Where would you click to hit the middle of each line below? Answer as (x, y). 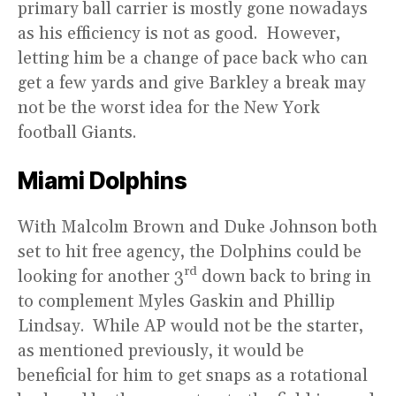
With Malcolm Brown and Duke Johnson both (198, 227)
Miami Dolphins (103, 180)
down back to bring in (284, 276)
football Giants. (79, 132)
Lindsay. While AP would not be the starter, (190, 326)
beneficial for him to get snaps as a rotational (193, 375)
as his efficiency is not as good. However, (179, 33)
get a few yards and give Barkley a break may (192, 83)
